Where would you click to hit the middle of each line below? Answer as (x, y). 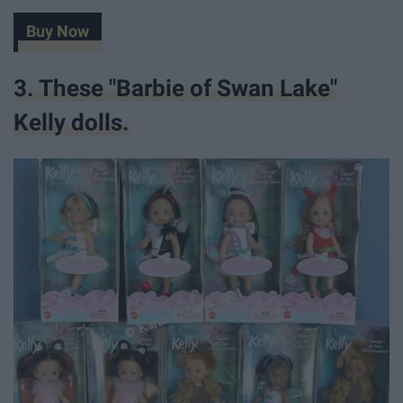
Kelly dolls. (72, 123)
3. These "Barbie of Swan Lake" (175, 89)
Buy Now (57, 32)
